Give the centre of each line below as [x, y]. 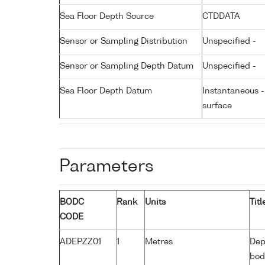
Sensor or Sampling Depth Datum [127, 66]
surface [217, 106]
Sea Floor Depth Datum [106, 91]
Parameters [106, 167]
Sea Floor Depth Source [107, 16]
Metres [159, 242]
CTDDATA [221, 16]
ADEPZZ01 [80, 242]
